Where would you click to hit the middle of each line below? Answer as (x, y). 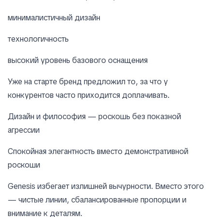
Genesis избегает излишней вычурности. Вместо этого (106, 186)
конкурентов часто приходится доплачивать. (89, 95)
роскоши (24, 165)
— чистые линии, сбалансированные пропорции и (97, 200)
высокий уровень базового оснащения (78, 61)
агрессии (24, 130)
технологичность (38, 39)
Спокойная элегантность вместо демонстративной (98, 152)
